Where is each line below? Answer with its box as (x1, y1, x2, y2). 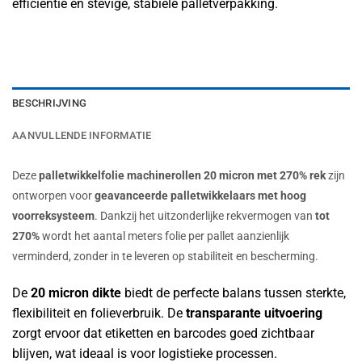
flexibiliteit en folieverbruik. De (12, 305, 186, 321)
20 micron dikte (31, 284, 121, 301)
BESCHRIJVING (12, 96, 87, 109)
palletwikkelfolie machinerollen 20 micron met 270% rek (39, 168, 326, 183)
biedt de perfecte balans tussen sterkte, (121, 284, 346, 301)
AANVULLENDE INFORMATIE (12, 128, 152, 141)
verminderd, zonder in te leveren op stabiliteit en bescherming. (12, 249, 318, 263)
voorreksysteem (12, 208, 95, 223)
